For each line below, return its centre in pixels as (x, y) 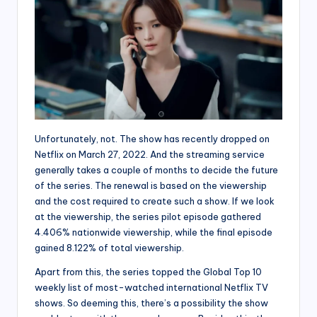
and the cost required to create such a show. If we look (155, 201)
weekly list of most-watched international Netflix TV (151, 288)
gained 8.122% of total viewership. (109, 248)
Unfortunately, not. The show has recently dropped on (152, 139)
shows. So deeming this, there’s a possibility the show (151, 303)
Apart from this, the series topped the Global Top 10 (148, 272)
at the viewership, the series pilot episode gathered (148, 217)
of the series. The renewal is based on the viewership (151, 186)
